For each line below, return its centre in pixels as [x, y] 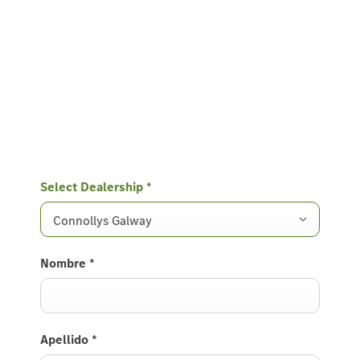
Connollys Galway [102, 220]
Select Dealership [93, 187]
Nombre [65, 264]
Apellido [66, 340]
